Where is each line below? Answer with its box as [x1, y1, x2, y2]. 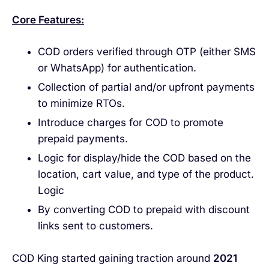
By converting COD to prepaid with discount [37, 204, 250, 216]
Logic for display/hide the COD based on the [37, 152, 251, 165]
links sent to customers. [37, 220, 153, 232]
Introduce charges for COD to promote [37, 116, 223, 129]
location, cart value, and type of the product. [37, 168, 254, 181]
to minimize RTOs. [37, 97, 125, 110]
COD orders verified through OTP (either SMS [37, 46, 256, 58]
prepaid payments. [37, 133, 128, 145]
